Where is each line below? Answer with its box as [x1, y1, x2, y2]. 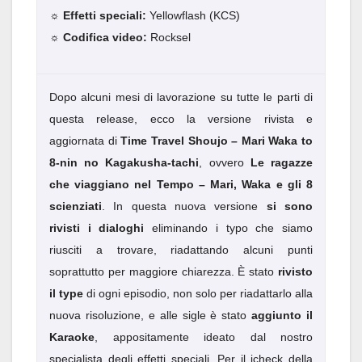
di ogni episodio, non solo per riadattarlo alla [83, 287, 313, 301]
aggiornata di [49, 134, 121, 148]
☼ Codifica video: [49, 31, 147, 44]
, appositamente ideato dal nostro [95, 330, 313, 344]
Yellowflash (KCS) [146, 9, 240, 23]
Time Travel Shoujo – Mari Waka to [120, 134, 313, 148]
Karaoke [49, 330, 95, 344]
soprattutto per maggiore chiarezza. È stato [49, 265, 278, 279]
